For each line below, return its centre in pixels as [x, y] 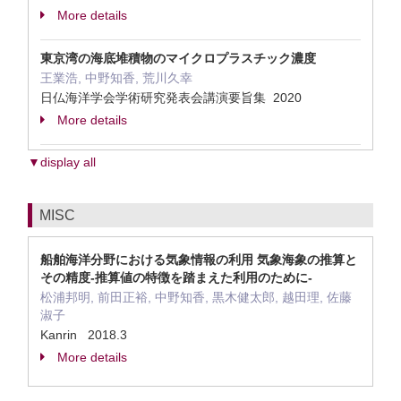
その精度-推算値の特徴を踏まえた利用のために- [176, 277]
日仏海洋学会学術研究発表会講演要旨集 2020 [173, 98]
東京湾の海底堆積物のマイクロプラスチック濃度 [178, 58]
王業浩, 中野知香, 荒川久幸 [116, 78]
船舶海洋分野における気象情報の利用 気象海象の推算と [199, 260]
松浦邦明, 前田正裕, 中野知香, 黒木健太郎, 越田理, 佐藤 [196, 297]
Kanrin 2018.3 [84, 335]
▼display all [62, 162]
